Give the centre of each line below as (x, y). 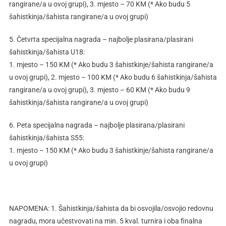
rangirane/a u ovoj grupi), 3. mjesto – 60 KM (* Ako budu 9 (99, 90)
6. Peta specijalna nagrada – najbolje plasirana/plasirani (97, 125)
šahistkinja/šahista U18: (47, 52)
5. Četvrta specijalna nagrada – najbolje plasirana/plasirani (101, 40)
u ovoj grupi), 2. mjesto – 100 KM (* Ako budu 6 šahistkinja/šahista (113, 77)
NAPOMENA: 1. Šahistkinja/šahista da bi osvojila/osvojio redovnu (111, 209)
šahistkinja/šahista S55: (46, 138)
